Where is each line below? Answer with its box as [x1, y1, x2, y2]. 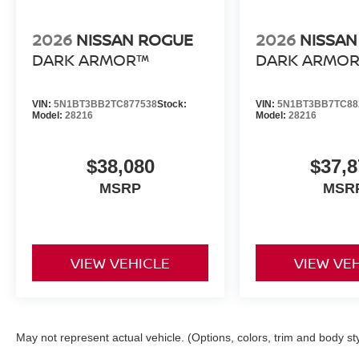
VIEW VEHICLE [71, 252, 171, 272]
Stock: [157, 98, 187, 110]
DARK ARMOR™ [32, 48, 149, 71]
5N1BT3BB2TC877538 [54, 98, 157, 110]
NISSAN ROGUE [76, 28, 193, 50]
